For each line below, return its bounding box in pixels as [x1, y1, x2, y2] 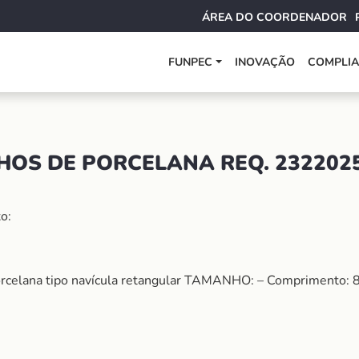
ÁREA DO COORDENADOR [202, 10, 347, 25]
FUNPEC [168, 54, 213, 70]
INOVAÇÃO [235, 54, 296, 70]
